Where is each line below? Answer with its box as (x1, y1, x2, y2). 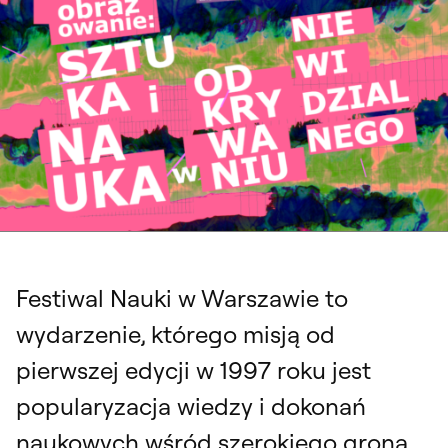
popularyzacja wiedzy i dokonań (16, 390, 366, 421)
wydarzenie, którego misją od (16, 318, 335, 349)
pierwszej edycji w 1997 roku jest (16, 354, 371, 385)
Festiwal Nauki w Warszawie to (16, 282, 348, 313)
